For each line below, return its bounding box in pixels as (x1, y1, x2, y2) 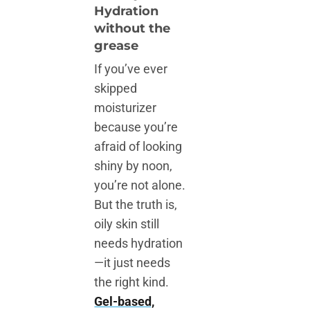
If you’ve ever (94, 62, 168, 77)
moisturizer (94, 100, 157, 116)
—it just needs (94, 255, 171, 271)
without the (94, 21, 171, 36)
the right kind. (94, 275, 170, 290)
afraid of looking (94, 139, 183, 154)
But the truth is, (94, 197, 178, 212)
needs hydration (94, 236, 183, 251)
